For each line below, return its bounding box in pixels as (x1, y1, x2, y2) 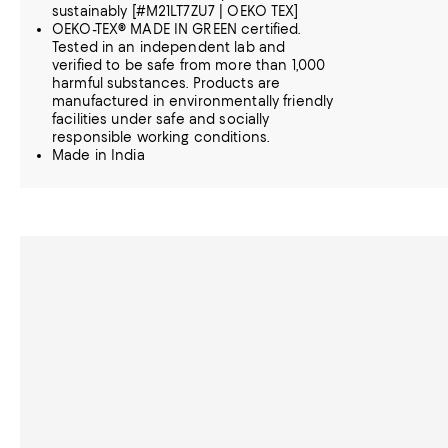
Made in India (52, 147, 145, 163)
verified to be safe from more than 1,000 (52, 57, 326, 73)
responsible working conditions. (52, 129, 270, 145)
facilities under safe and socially (52, 111, 270, 127)
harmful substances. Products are (52, 75, 281, 91)
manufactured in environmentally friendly (52, 93, 334, 109)
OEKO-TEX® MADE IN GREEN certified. (52, 21, 301, 37)
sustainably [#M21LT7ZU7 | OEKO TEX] (52, 3, 299, 19)
